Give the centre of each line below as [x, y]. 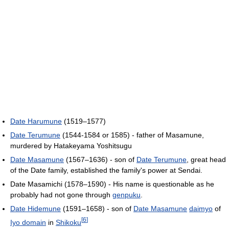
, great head [206, 160]
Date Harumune [36, 121]
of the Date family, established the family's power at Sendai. [106, 170]
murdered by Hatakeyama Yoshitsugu [71, 146]
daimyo [201, 209]
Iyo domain [28, 222]
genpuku [127, 195]
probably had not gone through [61, 195]
